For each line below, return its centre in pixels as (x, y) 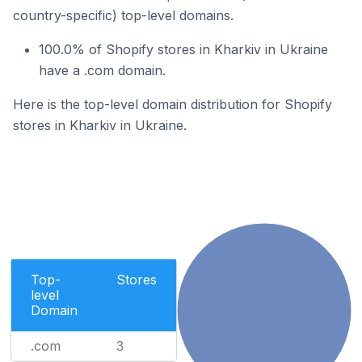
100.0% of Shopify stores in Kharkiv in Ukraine (183, 49)
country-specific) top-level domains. (123, 15)
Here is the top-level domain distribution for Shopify (173, 104)
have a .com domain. (102, 70)
